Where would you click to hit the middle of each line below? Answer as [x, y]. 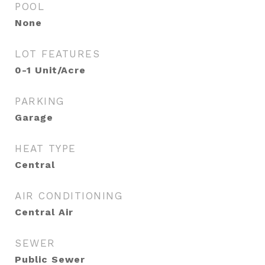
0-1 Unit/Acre [50, 70]
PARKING [40, 101]
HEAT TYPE [46, 148]
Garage [34, 117]
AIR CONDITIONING [69, 196]
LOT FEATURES [57, 54]
